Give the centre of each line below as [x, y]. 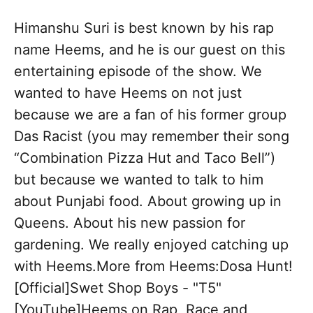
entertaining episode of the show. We [138, 72]
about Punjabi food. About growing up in [148, 202]
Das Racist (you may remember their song [152, 137]
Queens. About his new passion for [130, 223]
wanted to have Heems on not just [128, 93]
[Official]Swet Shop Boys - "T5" [118, 288]
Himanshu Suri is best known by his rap [144, 28]
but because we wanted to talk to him [139, 180]
